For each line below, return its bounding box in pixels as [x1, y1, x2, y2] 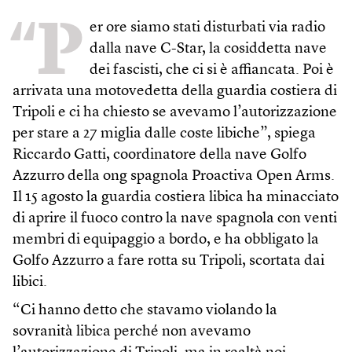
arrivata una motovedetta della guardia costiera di [13, 84, 337, 100]
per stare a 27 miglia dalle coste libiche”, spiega [13, 126, 316, 142]
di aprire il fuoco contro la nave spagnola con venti [13, 211, 337, 227]
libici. [13, 275, 47, 291]
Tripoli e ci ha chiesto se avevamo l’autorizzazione [13, 105, 337, 121]
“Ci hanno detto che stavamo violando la [13, 303, 277, 319]
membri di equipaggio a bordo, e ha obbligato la [13, 233, 319, 248]
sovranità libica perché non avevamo [13, 324, 251, 340]
